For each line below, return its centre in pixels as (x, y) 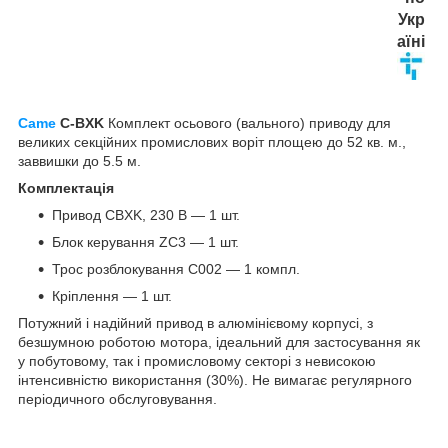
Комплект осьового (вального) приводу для (247, 122)
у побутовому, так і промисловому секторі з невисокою (197, 360)
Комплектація (66, 187)
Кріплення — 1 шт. (112, 295)
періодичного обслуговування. (117, 398)
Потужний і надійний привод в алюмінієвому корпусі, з (195, 322)
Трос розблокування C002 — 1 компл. (176, 268)
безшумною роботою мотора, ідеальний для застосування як (219, 341)
